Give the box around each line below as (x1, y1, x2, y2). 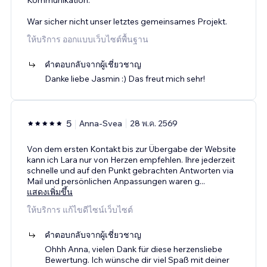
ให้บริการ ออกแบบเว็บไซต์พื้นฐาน (27, 33, 148, 45)
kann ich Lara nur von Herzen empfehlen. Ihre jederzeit (27, 154, 235, 165)
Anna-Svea (79, 117, 122, 129)
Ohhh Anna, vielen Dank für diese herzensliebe (45, 243, 222, 254)
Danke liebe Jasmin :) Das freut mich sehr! (45, 73, 205, 84)
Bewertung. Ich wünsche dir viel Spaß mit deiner (45, 254, 229, 265)
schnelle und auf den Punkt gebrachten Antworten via (27, 164, 234, 176)
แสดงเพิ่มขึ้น (27, 186, 73, 197)
